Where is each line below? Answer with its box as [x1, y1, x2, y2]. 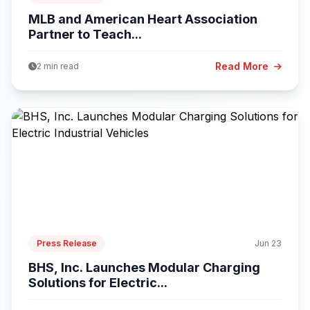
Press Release [37, 237, 97, 248]
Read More [215, 60, 271, 72]
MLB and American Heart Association [28, 11, 257, 26]
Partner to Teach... [28, 26, 142, 42]
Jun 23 [255, 237, 282, 248]
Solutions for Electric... [28, 275, 167, 290]
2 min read [37, 60, 79, 71]
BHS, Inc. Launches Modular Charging [28, 259, 260, 275]
